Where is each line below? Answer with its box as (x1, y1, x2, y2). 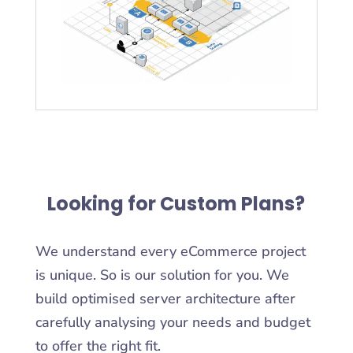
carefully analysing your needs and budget (35, 313, 310, 333)
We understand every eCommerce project (35, 242, 306, 262)
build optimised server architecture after (35, 289, 295, 309)
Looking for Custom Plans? (47, 191, 306, 217)
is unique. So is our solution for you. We (35, 266, 289, 285)
